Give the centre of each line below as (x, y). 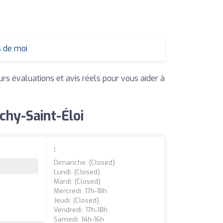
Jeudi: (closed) (77, 201)
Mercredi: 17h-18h (81, 191)
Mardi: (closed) (77, 182)
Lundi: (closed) (77, 172)
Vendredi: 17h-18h (81, 210)
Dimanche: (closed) (85, 163)
